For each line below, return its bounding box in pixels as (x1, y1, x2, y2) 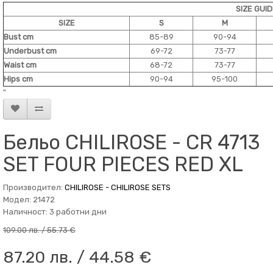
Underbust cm (4, 46, 57, 55)
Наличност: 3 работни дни (3, 207, 107, 216)
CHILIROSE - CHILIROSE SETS (65, 183, 171, 192)
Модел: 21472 (3, 195, 55, 204)
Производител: (3, 183, 65, 192)
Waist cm (4, 60, 37, 69)
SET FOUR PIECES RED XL (3, 152, 243, 176)
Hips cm (4, 74, 33, 83)
